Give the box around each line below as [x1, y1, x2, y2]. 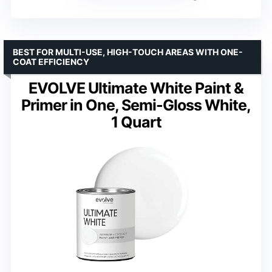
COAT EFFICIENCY [13, 56, 89, 67]
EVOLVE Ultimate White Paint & [29, 78, 243, 97]
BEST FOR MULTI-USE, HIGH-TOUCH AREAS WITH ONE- [13, 46, 243, 57]
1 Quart [110, 112, 161, 131]
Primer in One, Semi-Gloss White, [21, 95, 251, 114]
